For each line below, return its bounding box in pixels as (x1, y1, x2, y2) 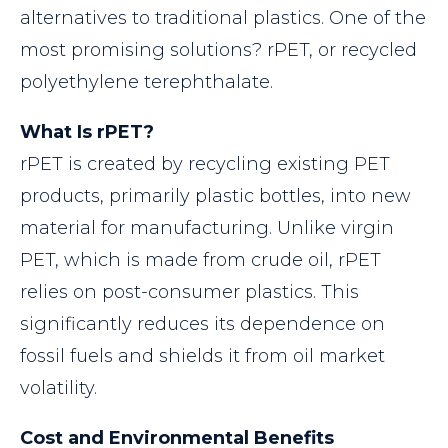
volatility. (20, 377, 97, 400)
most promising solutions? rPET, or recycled (20, 39, 417, 62)
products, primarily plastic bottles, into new (20, 185, 411, 208)
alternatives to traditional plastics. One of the (20, 7, 426, 30)
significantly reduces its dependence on (20, 313, 385, 336)
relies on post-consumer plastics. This (20, 281, 359, 304)
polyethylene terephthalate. (20, 71, 273, 94)
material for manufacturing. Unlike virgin (20, 217, 394, 240)
